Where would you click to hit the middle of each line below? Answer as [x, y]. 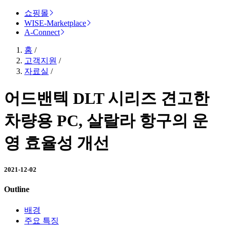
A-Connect [42, 32]
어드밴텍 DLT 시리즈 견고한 [107, 98]
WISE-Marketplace [55, 23]
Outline [17, 190]
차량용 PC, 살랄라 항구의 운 [106, 120]
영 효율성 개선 [57, 143]
